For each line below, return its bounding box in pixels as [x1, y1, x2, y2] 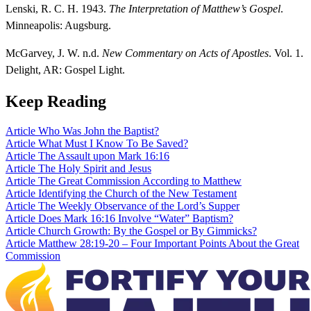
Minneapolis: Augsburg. [6, 19, 111, 31]
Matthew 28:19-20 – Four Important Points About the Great [38, 237, 299, 249]
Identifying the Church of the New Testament [38, 187, 237, 199]
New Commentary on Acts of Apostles [102, 47, 269, 59]
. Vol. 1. [269, 47, 303, 59]
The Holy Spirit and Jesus [38, 162, 151, 174]
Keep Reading [6, 92, 106, 110]
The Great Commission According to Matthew [38, 174, 242, 187]
